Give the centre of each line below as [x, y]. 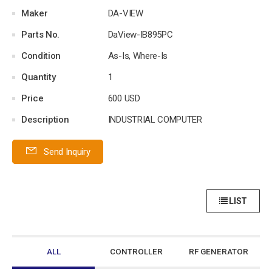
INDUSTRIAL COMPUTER [155, 119]
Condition [41, 56]
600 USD [124, 98]
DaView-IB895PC [140, 34]
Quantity [39, 77]
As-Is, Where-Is [138, 56]
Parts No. [41, 34]
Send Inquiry [66, 151]
